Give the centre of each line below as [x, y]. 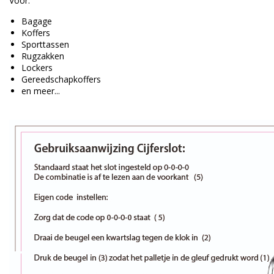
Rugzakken [43, 56]
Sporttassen [45, 45]
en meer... [41, 91]
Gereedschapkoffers [61, 80]
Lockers [37, 68]
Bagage [37, 21]
